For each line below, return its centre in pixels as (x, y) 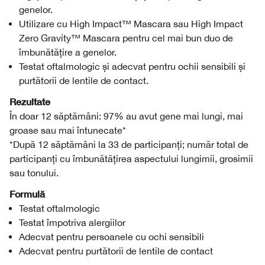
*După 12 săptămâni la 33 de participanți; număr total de (129, 144)
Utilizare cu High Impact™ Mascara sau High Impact (131, 24)
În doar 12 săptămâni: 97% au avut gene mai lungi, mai (126, 116)
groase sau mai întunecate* (68, 130)
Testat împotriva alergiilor (72, 222)
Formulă (27, 194)
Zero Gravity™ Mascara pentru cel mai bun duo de (126, 38)
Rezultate (30, 101)
